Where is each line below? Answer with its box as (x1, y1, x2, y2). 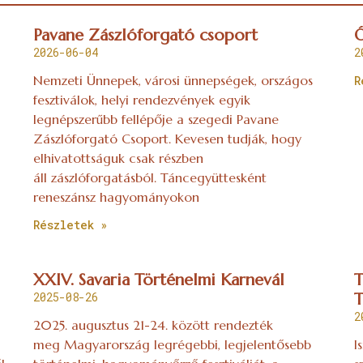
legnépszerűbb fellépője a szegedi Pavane (32, 111, 279, 128)
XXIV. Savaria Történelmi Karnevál (32, 270, 284, 291)
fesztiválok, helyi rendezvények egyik (32, 92, 250, 109)
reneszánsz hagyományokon (32, 189, 199, 206)
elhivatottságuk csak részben (32, 150, 203, 167)
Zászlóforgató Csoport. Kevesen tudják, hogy (32, 130, 301, 147)
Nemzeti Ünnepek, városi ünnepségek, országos (32, 72, 313, 89)
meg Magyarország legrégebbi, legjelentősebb (32, 336, 311, 353)
